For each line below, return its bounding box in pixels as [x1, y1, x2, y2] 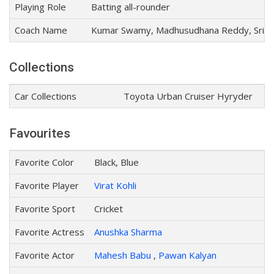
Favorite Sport [15, 202, 75, 215]
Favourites [9, 126, 70, 141]
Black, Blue [94, 156, 139, 168]
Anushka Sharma [94, 226, 162, 238]
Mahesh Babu [94, 249, 151, 261]
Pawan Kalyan [158, 249, 217, 261]
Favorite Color [15, 156, 74, 168]
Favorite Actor [15, 249, 75, 261]
